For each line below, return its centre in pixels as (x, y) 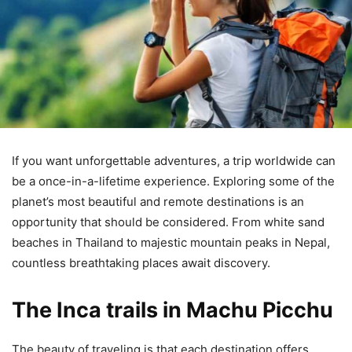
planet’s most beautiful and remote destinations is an (158, 201)
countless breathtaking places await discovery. (141, 262)
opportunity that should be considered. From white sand (168, 222)
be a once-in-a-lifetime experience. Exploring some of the (173, 181)
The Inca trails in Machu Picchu (172, 310)
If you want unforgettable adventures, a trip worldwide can (174, 160)
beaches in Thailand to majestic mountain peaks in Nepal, (171, 242)
